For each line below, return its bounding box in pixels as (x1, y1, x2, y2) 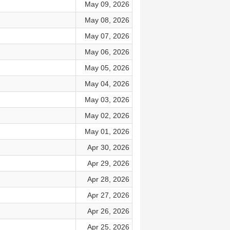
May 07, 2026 (84, 32, 129, 40)
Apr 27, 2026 (87, 191, 129, 199)
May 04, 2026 (84, 80, 129, 88)
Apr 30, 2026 (87, 143, 129, 151)
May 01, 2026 (84, 127, 129, 136)
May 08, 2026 (84, 16, 129, 24)
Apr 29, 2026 (87, 159, 129, 167)
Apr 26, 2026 (87, 207, 129, 215)
